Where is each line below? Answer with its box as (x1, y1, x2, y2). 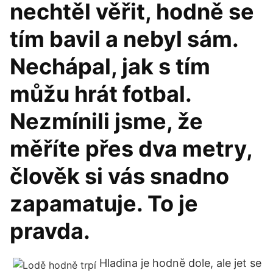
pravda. (10, 218, 90, 244)
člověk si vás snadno (10, 163, 229, 190)
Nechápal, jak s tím (10, 53, 210, 80)
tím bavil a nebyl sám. (10, 26, 238, 52)
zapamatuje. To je (10, 190, 198, 217)
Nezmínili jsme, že (10, 108, 203, 135)
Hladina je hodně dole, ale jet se (99, 257, 261, 269)
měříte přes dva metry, (10, 135, 252, 162)
